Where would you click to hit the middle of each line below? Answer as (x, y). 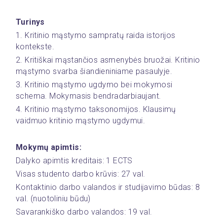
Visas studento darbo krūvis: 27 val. (81, 174)
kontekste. (35, 47)
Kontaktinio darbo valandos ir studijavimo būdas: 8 (108, 187)
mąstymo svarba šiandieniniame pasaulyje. (94, 71)
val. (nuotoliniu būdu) (53, 199)
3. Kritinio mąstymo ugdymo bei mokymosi (94, 85)
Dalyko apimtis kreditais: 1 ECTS (74, 161)
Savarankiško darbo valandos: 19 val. (84, 212)
